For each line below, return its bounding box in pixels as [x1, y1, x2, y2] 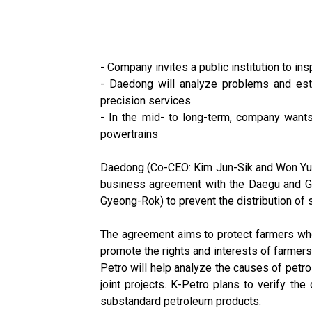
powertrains [100, 127, 158, 141]
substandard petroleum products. [100, 295, 261, 308]
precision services [100, 94, 191, 107]
